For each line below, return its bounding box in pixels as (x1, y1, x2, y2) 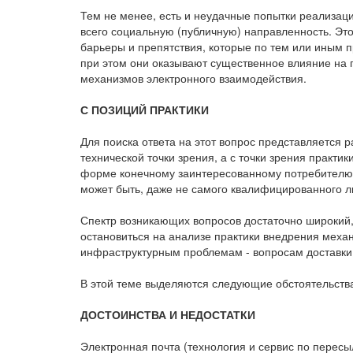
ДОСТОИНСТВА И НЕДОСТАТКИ (80, 306, 255, 322)
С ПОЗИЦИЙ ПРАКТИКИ (80, 101, 209, 117)
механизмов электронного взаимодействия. (80, 69, 307, 86)
